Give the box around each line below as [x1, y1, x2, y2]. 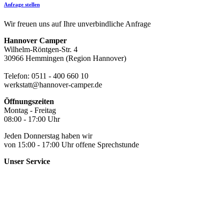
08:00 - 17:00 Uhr [4, 114, 60, 123]
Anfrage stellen [4, 1, 40, 7]
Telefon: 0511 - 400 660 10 [4, 71, 88, 80]
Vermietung [4, 210, 40, 219]
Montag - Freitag [4, 106, 56, 114]
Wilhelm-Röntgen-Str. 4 [4, 45, 78, 54]
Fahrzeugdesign [4, 192, 53, 201]
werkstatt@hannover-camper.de [4, 80, 102, 89]
